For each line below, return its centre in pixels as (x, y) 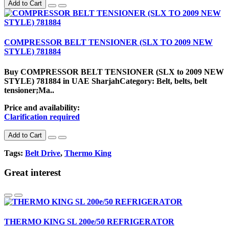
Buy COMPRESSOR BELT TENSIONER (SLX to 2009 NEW (114, 72)
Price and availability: (42, 107)
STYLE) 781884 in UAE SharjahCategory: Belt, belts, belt (106, 81)
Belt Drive (43, 153)
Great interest (32, 173)
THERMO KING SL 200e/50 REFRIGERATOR (89, 222)
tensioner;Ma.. (29, 90)
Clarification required (42, 117)
